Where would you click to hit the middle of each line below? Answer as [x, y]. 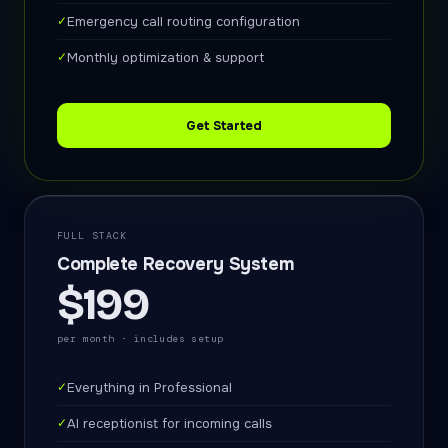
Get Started [224, 125]
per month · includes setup [140, 338]
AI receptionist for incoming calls [169, 423]
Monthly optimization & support [165, 57]
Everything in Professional [149, 387]
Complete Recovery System [175, 264]
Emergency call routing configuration [183, 21]
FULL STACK [92, 235]
